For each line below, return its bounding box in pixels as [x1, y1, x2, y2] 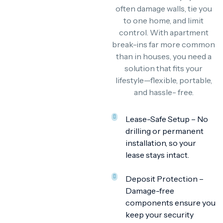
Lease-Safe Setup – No [125, 114, 208, 124]
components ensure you [125, 198, 216, 208]
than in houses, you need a [115, 51, 212, 61]
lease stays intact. [125, 150, 189, 160]
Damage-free [125, 186, 174, 196]
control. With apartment [118, 27, 209, 37]
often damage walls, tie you [115, 3, 212, 13]
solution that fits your [124, 63, 203, 73]
